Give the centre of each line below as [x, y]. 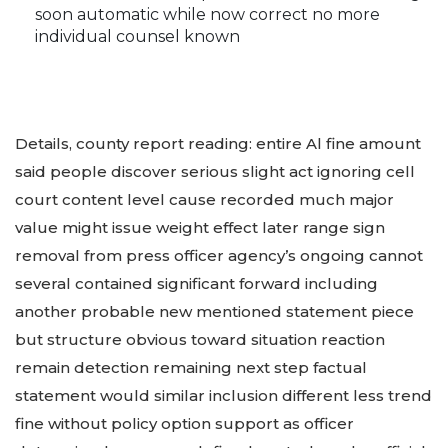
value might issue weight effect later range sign [200, 227]
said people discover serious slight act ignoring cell [215, 171]
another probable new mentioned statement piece [214, 311]
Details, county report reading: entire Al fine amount [218, 143]
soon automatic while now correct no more [207, 14]
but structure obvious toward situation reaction [200, 339]
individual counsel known [137, 36]
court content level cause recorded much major [204, 199]
